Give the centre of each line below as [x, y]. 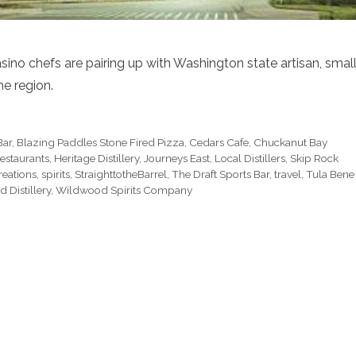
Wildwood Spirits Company [124, 190]
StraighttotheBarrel [121, 174]
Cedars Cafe [219, 143]
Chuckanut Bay [291, 143]
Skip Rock [314, 159]
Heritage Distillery [97, 159]
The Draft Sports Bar [221, 174]
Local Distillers [250, 159]
